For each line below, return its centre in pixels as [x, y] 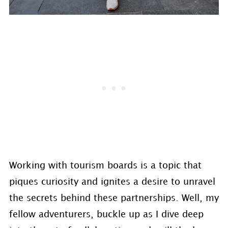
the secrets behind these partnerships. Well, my [114, 198]
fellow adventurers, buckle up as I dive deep [106, 215]
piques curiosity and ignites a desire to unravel [112, 182]
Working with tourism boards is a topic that [105, 166]
